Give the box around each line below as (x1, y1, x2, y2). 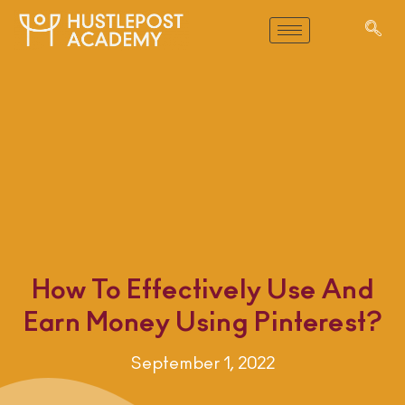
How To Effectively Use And (31, 277, 374, 305)
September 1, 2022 (130, 355, 275, 373)
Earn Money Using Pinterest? (23, 309, 382, 337)
